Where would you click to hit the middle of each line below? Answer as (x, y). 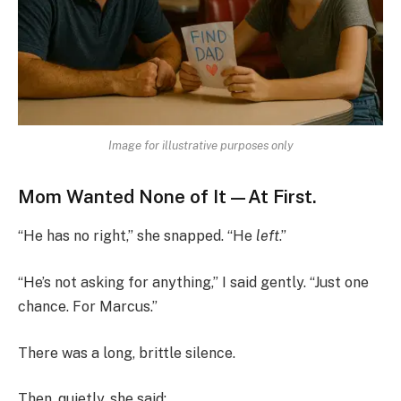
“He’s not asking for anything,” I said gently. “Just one (193, 283)
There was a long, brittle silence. (127, 353)
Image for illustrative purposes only (200, 145)
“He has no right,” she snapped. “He (137, 236)
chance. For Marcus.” (88, 307)
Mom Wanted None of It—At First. (167, 197)
